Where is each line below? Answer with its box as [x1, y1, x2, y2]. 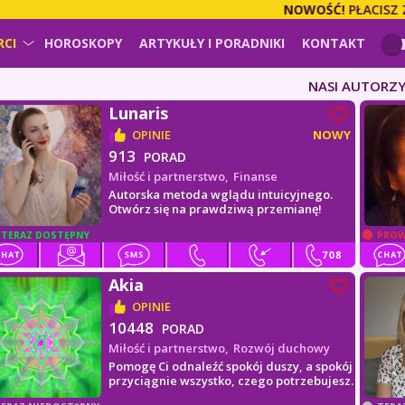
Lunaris [108, 102, 169, 124]
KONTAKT [302, 34, 366, 52]
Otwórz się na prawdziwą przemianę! [108, 201, 323, 217]
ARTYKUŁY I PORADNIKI [139, 34, 286, 52]
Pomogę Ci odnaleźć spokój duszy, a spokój [108, 358, 353, 374]
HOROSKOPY [44, 34, 123, 52]
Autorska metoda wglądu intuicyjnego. [108, 186, 334, 202]
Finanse [233, 168, 278, 184]
